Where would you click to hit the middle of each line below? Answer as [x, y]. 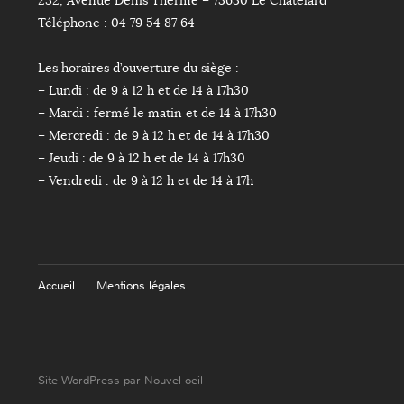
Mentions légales [141, 285]
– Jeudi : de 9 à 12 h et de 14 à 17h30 [142, 158]
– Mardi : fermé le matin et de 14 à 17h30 [157, 113]
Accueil [56, 285]
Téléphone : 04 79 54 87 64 [116, 23]
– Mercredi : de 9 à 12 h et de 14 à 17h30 [154, 135]
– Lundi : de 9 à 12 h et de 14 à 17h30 [143, 90]
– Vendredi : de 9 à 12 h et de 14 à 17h [146, 180]
